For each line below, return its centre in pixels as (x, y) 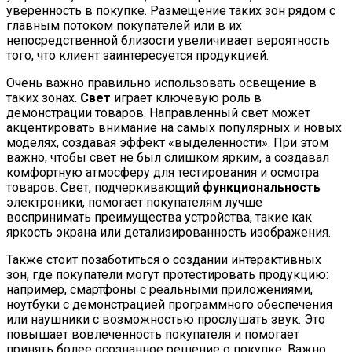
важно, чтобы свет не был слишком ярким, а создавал (168, 157)
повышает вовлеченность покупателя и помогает (153, 334)
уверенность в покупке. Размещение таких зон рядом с (171, 10)
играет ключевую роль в (186, 97)
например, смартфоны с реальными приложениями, (159, 289)
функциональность (262, 187)
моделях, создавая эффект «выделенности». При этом (167, 142)
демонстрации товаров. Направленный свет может (158, 112)
